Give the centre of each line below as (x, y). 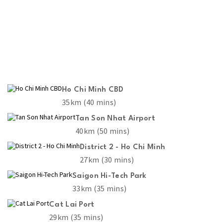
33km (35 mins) (100, 188)
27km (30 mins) (107, 159)
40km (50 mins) (103, 131)
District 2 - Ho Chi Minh (123, 147)
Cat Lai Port (72, 205)
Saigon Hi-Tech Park (110, 176)
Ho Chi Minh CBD (93, 90)
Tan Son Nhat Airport (115, 118)
